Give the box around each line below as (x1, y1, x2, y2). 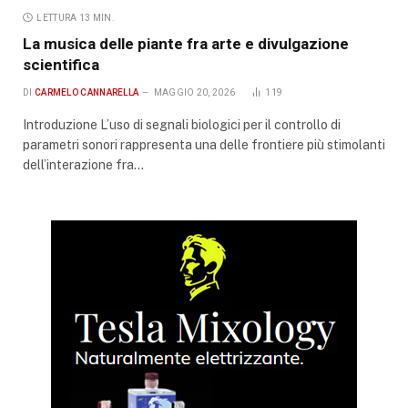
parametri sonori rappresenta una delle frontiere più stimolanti (23, 137, 385, 152)
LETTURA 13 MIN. (36, 12, 115, 23)
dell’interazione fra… (23, 157, 144, 172)
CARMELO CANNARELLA (34, 87, 139, 97)
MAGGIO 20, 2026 (153, 87, 236, 97)
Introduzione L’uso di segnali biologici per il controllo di (23, 117, 341, 132)
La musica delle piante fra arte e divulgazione (23, 34, 349, 53)
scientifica (23, 55, 99, 74)
